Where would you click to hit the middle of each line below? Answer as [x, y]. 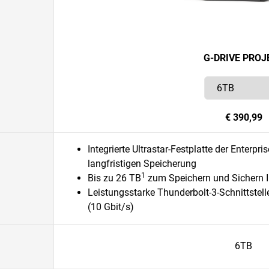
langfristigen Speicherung [142, 164]
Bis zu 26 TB [114, 178]
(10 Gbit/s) [111, 207]
